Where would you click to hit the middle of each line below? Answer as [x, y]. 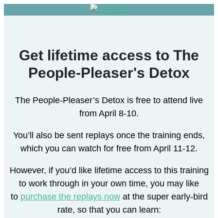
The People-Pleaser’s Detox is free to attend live [109, 100]
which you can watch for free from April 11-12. [109, 148]
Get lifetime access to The [109, 55]
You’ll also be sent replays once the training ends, [109, 135]
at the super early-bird [164, 196]
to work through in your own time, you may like [109, 183]
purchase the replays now [70, 196]
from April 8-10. [109, 113]
